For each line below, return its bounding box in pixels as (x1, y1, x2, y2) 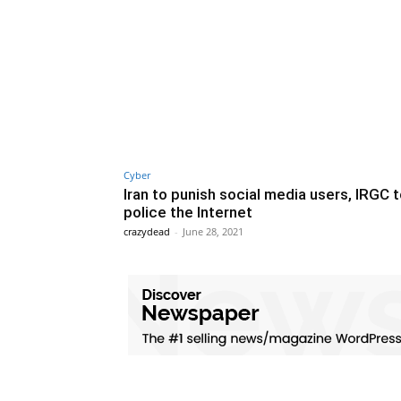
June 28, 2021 (183, 224, 243, 238)
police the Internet (124, 202, 252, 221)
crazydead (124, 224, 170, 238)
